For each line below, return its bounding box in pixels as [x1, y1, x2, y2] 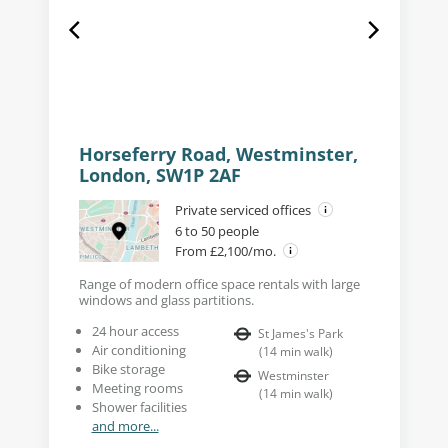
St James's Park [258, 324, 343, 342]
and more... [91, 416, 159, 435]
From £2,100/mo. [174, 241, 279, 260]
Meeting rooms [91, 378, 183, 397]
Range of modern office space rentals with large [78, 274, 360, 293]
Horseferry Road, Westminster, [78, 141, 358, 166]
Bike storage [91, 359, 165, 378]
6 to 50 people [174, 221, 259, 240]
